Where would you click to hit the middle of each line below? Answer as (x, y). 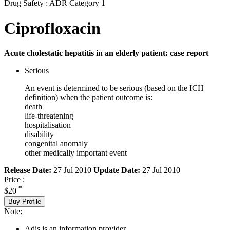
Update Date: (117, 170)
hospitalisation (48, 125)
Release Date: (28, 170)
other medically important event (76, 153)
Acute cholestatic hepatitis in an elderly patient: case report (106, 53)
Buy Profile (25, 201)
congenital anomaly (56, 144)
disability (39, 135)
